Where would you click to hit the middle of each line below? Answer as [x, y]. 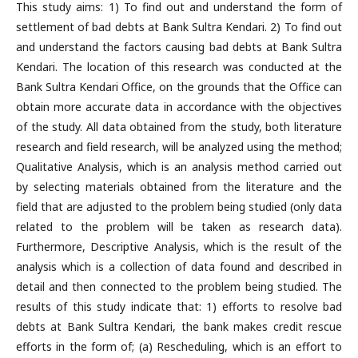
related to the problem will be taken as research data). [179, 227]
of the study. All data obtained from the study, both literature [179, 127]
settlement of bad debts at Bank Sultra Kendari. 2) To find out [179, 27]
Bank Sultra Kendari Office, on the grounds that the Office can [179, 87]
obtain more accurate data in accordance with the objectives [179, 107]
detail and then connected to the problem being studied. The [179, 286]
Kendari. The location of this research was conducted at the [179, 67]
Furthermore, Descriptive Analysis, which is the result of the [179, 247]
